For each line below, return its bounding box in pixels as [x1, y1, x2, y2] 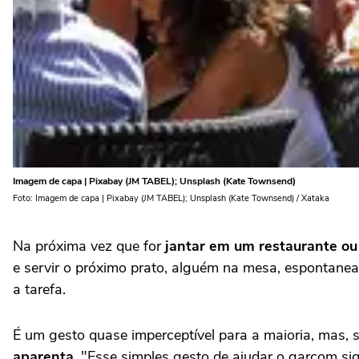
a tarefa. [13, 280, 66, 299]
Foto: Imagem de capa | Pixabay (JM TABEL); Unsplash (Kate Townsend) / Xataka [13, 192, 329, 204]
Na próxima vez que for [13, 236, 165, 256]
